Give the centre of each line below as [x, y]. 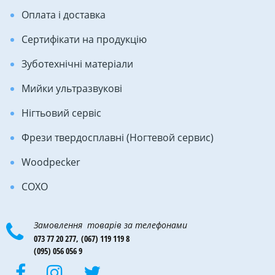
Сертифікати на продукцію [84, 39]
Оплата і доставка [64, 14]
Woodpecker [51, 162]
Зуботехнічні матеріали [77, 64]
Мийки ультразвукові [72, 88]
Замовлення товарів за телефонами [110, 225]
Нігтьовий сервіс [61, 113]
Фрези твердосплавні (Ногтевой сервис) [118, 137]
